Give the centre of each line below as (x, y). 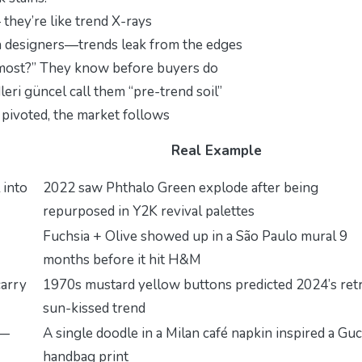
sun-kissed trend (94, 308)
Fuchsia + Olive (90, 236)
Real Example (217, 150)
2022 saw (74, 187)
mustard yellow (133, 284)
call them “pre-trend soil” (144, 91)
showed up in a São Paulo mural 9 (242, 236)
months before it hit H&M (122, 259)
